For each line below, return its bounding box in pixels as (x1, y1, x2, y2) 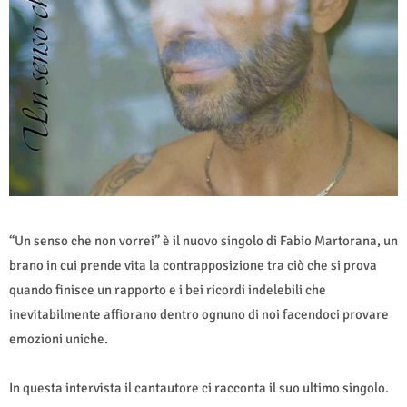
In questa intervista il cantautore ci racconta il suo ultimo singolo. (9, 380, 389, 397)
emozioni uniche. (9, 331, 108, 348)
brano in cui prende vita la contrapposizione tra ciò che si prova (9, 257, 377, 274)
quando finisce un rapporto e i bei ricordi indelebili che (9, 282, 326, 299)
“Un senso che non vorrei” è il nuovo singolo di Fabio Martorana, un (9, 233, 398, 250)
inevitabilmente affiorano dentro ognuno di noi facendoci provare (9, 306, 389, 323)
